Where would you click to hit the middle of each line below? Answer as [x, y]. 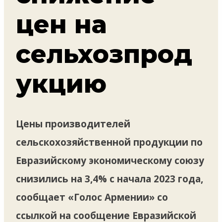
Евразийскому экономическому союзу [110, 160]
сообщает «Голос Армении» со [92, 197]
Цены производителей [73, 124]
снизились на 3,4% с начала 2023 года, [110, 179]
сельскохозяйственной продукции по [109, 142]
